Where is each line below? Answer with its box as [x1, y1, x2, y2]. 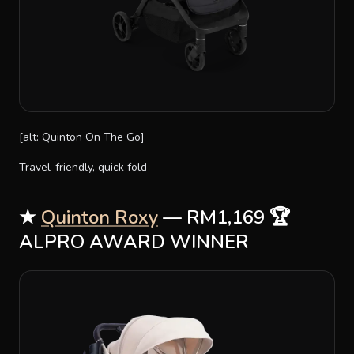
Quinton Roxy [41, 204, 158, 230]
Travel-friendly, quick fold [19, 159, 147, 175]
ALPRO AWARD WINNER [19, 228, 249, 254]
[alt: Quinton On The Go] [19, 129, 145, 145]
